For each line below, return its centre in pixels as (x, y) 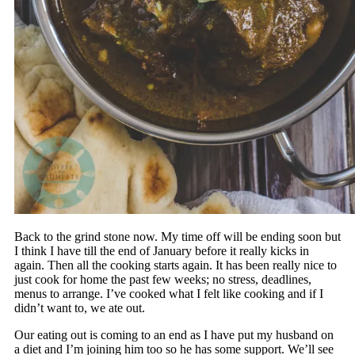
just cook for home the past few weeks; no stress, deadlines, (162, 280)
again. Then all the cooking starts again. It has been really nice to (175, 265)
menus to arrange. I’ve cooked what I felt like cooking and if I (168, 294)
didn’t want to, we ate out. (79, 308)
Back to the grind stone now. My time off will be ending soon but (177, 237)
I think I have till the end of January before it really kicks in (161, 251)
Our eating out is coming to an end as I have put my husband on (174, 335)
